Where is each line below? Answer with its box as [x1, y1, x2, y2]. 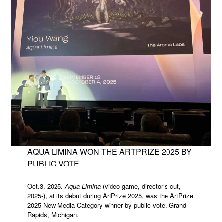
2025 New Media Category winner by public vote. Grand [27, 200, 186, 210]
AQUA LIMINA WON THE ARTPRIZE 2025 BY [27, 145, 192, 157]
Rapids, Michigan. [27, 209, 79, 219]
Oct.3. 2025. [27, 181, 65, 191]
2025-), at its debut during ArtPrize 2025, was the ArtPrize [27, 190, 193, 200]
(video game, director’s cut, [100, 181, 181, 191]
